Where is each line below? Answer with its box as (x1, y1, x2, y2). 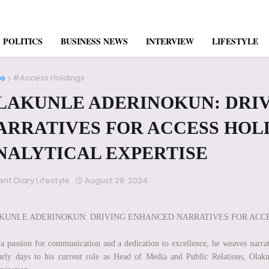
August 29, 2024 (85, 175, 148, 187)
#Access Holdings (13, 72, 85, 84)
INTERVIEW (146, 35, 194, 48)
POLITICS (3, 35, 43, 48)
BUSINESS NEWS (61, 35, 128, 48)
